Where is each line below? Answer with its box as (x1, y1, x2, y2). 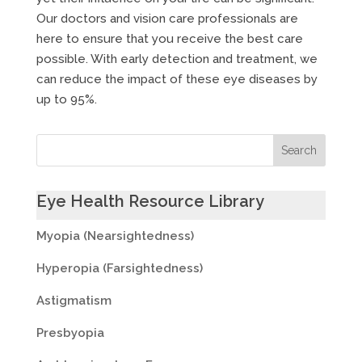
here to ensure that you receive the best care (36, 31, 303, 46)
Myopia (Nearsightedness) (36, 228, 194, 243)
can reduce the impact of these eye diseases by (36, 71, 318, 86)
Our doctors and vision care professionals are (36, 11, 298, 26)
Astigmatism (36, 293, 112, 308)
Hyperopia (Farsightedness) (36, 260, 206, 276)
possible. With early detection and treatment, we (36, 51, 318, 66)
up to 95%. (36, 91, 97, 107)
